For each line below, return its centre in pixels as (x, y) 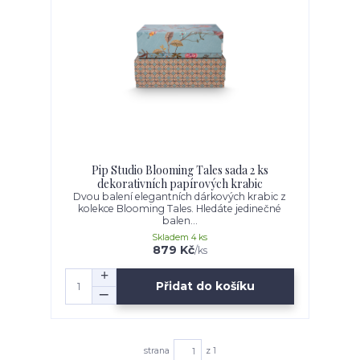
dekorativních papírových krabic (180, 184)
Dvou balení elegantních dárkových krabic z (180, 197)
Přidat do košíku (206, 286)
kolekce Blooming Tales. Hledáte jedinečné (180, 209)
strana (156, 351)
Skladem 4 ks (180, 238)
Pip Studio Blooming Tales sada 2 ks (180, 170)
